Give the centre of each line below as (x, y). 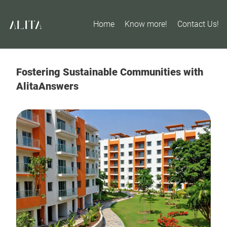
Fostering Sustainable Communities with (110, 72)
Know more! (146, 24)
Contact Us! (198, 24)
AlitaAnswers (47, 86)
